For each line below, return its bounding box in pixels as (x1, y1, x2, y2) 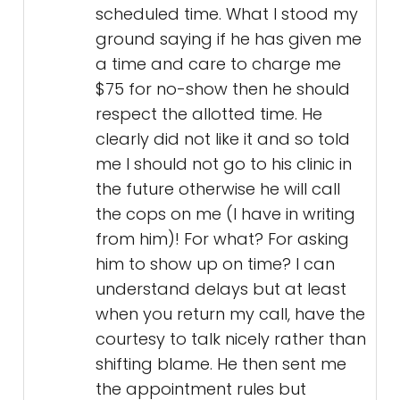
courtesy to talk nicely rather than (96, 328, 366, 351)
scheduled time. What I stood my (96, 3, 358, 26)
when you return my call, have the (96, 303, 365, 326)
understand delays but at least (96, 278, 346, 301)
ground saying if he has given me (96, 28, 362, 51)
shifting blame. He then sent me (96, 353, 346, 376)
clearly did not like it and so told (96, 128, 350, 151)
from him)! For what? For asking (96, 228, 349, 251)
